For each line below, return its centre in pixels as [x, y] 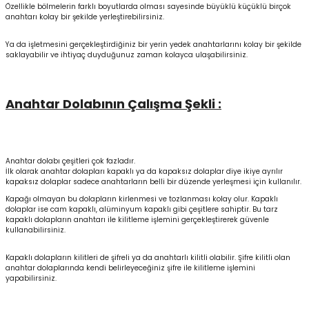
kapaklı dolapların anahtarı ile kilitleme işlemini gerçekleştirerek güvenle [137, 220]
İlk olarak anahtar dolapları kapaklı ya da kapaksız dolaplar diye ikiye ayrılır [144, 171]
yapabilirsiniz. [31, 278]
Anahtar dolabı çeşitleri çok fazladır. [70, 161]
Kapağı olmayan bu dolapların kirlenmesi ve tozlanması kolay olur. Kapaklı [142, 199]
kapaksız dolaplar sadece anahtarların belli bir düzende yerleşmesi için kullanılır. [153, 182]
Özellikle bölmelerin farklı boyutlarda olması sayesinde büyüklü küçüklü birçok [148, 7]
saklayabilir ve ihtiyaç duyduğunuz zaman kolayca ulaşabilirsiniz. [127, 55]
